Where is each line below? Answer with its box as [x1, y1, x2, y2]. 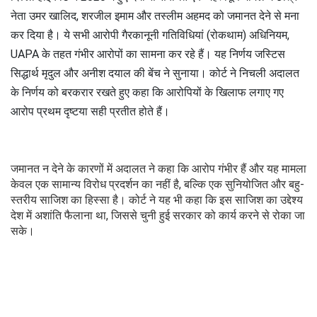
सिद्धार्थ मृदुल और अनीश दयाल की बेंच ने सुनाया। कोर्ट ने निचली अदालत [11, 67, 299, 81]
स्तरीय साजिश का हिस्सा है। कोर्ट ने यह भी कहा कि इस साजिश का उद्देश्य [11, 193, 303, 207]
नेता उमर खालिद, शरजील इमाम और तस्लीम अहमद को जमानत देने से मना [11, 9, 299, 23]
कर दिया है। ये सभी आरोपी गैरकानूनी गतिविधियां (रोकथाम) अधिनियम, [11, 28, 289, 42]
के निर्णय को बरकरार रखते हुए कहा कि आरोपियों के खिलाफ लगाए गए [11, 86, 284, 100]
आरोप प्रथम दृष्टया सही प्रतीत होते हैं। [11, 105, 170, 119]
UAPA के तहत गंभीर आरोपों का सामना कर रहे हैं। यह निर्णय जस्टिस [11, 47, 285, 62]
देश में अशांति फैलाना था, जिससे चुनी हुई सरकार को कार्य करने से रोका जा [11, 209, 305, 223]
